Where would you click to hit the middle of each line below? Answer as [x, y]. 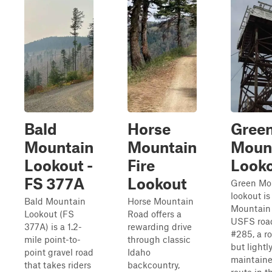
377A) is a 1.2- [53, 226]
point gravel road [59, 252]
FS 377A [54, 183]
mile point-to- [53, 239]
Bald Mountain [55, 201]
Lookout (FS [49, 214]
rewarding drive [160, 226]
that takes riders [58, 265]
